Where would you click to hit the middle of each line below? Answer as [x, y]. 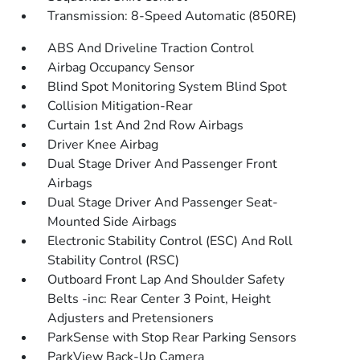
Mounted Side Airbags [112, 222]
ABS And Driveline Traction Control [151, 49]
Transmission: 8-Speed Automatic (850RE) [172, 16]
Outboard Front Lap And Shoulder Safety [166, 280]
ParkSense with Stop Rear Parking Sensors [172, 338]
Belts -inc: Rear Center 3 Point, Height [160, 299]
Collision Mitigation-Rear [121, 106]
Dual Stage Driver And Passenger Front [163, 164]
